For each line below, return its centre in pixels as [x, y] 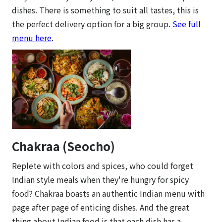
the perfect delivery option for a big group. [92, 24]
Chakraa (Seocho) [63, 146]
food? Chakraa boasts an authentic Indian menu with [108, 193]
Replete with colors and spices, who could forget [103, 165]
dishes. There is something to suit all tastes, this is [105, 10]
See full [187, 24]
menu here [32, 37]
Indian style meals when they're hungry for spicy [100, 179]
